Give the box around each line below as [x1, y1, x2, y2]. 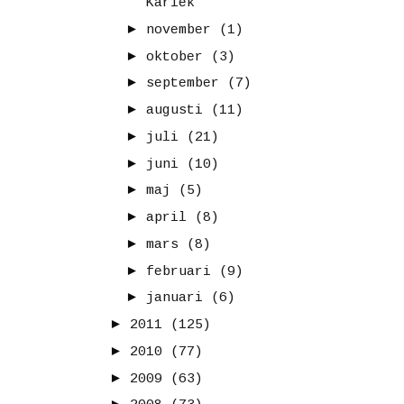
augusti [146, 103, 203, 119]
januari [146, 290, 203, 307]
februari [146, 263, 211, 280]
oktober [146, 49, 203, 65]
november [146, 22, 211, 38]
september [146, 76, 219, 92]
